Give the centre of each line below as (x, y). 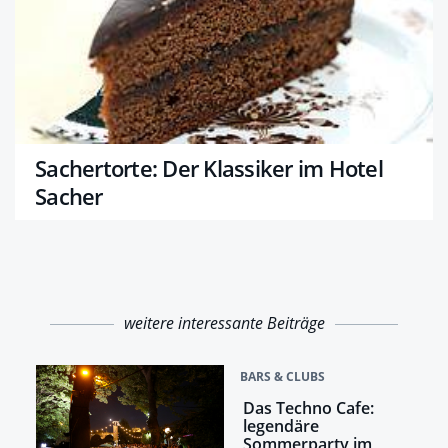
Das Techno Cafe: (308, 408)
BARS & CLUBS (282, 377)
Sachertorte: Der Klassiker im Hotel (209, 168)
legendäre (280, 426)
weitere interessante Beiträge (224, 323)
